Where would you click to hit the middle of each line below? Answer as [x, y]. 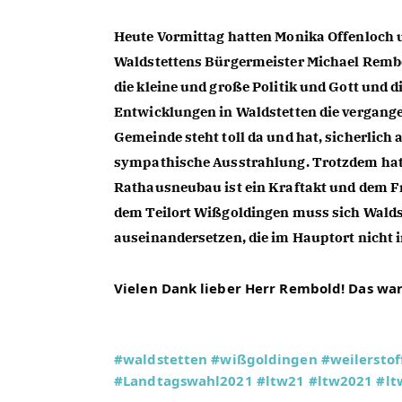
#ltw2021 [341, 380]
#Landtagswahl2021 [184, 380]
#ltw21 [280, 380]
